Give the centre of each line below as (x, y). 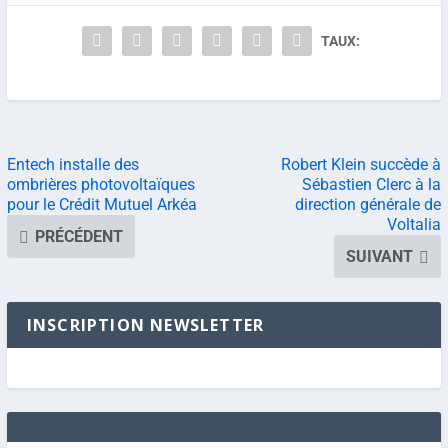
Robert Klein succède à (361, 165)
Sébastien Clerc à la (372, 185)
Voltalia (414, 225)
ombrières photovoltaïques (100, 185)
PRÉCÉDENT (78, 237)
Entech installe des (72, 165)
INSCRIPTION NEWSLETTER (145, 325)
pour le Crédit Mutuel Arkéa (101, 205)
